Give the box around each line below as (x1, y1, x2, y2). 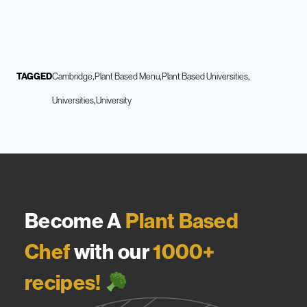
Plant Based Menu (95, 71, 160, 82)
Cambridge (52, 71, 93, 82)
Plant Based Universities (162, 71, 248, 82)
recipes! (25, 269, 101, 296)
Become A (25, 208, 125, 234)
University (96, 95, 132, 106)
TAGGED (16, 71, 52, 82)
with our (70, 238, 153, 265)
